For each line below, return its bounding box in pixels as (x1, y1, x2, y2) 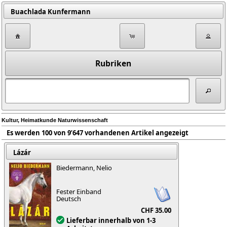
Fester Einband (56, 187, 102, 197)
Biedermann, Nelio (56, 163, 112, 173)
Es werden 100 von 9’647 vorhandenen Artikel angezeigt (7, 128, 188, 137)
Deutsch (56, 194, 82, 204)
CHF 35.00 (141, 206, 172, 215)
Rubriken (95, 58, 132, 69)
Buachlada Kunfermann (10, 7, 91, 17)
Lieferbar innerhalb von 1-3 (66, 215, 156, 225)
